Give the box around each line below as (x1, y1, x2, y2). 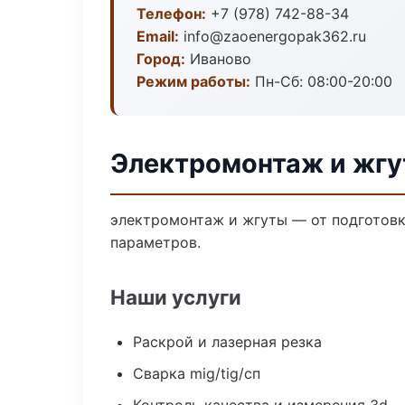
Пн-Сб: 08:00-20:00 (250, 72, 392, 90)
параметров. (110, 233, 201, 251)
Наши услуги (110, 285, 241, 309)
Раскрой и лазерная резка (133, 333, 322, 351)
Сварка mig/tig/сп (133, 364, 260, 382)
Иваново (185, 50, 251, 68)
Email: (137, 27, 179, 45)
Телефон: (137, 5, 206, 23)
